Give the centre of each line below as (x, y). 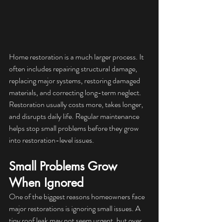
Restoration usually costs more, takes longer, (77, 105)
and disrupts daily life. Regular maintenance (75, 116)
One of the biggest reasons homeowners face (78, 197)
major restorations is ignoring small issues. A (75, 209)
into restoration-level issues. (52, 140)
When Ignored (46, 183)
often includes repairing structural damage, (74, 69)
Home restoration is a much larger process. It (77, 57)
